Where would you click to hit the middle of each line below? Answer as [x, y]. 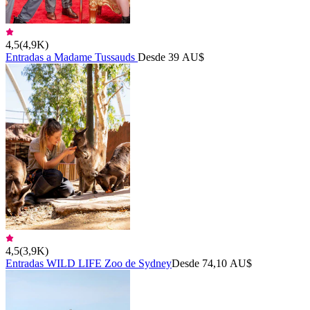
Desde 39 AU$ [171, 57]
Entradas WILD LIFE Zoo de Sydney [89, 263]
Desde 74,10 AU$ [212, 263]
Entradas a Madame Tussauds [72, 57]
